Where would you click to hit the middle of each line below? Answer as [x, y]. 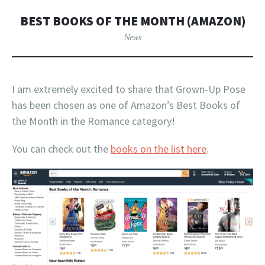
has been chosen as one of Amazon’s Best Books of [126, 105]
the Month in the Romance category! [93, 121]
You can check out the [61, 149]
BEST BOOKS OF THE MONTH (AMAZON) [132, 21]
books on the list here [159, 149]
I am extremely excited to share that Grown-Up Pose [129, 89]
